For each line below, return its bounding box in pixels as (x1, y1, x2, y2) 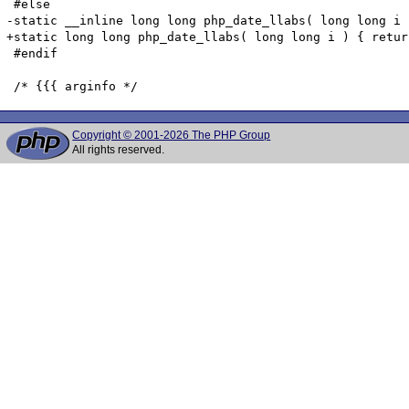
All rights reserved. (72, 143, 165, 156)
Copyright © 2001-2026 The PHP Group (72, 129, 271, 142)
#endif (6, 46, 58, 60)
